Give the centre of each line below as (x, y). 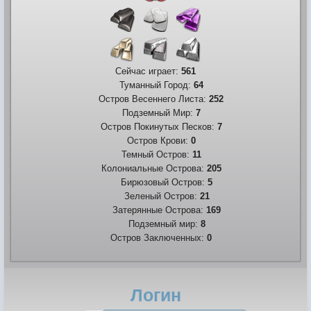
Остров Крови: (153, 140)
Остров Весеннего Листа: (148, 99)
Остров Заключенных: (153, 237)
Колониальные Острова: (148, 168)
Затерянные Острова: (148, 210)
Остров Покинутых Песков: (153, 126)
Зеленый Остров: (151, 196)
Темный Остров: (151, 154)
